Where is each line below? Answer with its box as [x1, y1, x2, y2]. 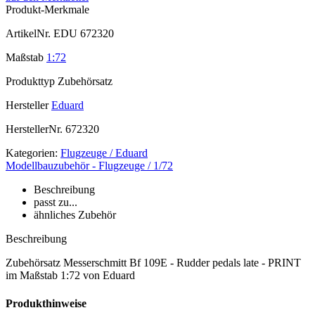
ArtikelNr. [6, 27, 51, 40]
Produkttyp [6, 75, 55, 88]
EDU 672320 [51, 27, 114, 40]
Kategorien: [6, 147, 58, 160]
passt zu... [34, 196, 77, 209]
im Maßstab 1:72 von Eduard [6, 269, 135, 282]
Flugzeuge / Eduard [60, 147, 148, 160]
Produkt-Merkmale [6, 4, 89, 16]
